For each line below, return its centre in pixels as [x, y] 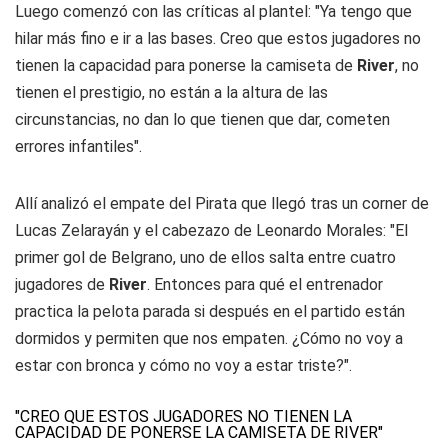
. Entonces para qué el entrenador [265, 285]
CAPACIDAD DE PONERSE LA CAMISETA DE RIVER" [199, 433]
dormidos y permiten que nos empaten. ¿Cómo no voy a [209, 339]
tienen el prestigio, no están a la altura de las [171, 93]
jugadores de [62, 285]
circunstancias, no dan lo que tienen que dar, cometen [202, 120]
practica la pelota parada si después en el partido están [210, 312]
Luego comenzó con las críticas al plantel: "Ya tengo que [213, 12]
